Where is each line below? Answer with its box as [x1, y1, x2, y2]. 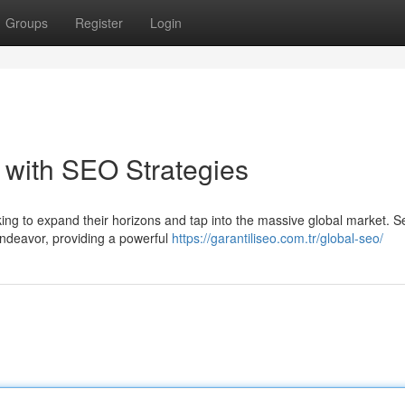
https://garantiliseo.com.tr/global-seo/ [172, 229, 383, 247]
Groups [5, 14, 48, 32]
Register [75, 14, 123, 32]
